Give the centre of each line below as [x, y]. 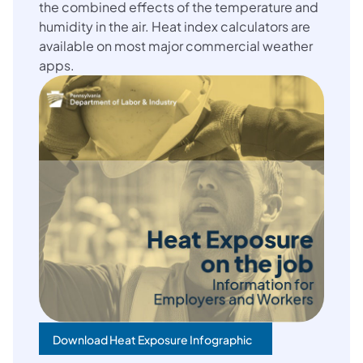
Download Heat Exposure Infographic [152, 340]
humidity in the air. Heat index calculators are [175, 26]
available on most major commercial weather [176, 45]
